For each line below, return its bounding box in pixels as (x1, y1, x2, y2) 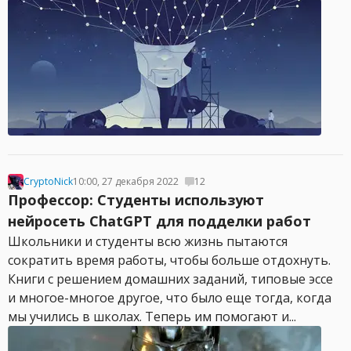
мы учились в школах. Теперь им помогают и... (8, 308, 296, 325)
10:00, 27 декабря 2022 (73, 175, 179, 188)
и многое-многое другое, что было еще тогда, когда (8, 289, 331, 306)
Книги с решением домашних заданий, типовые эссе (8, 270, 333, 288)
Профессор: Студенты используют (8, 190, 264, 209)
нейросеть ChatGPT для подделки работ (8, 212, 311, 230)
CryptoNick (24, 175, 73, 188)
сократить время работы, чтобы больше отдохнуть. (8, 251, 331, 269)
